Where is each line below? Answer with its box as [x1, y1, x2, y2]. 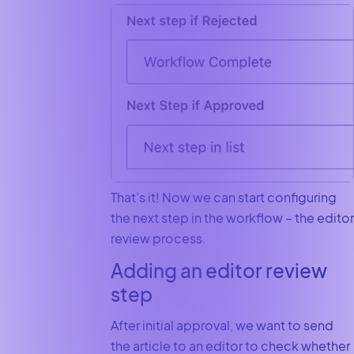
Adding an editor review [110, 258, 327, 283]
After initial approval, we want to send [110, 317, 333, 334]
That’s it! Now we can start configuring [110, 188, 337, 205]
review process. [110, 229, 206, 247]
